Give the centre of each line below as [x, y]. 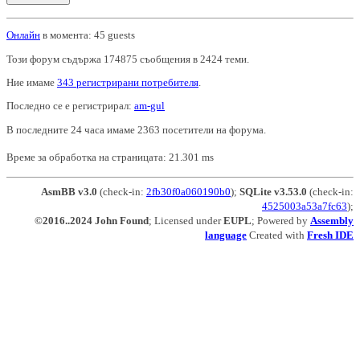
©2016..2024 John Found [92, 220]
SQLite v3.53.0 [273, 191]
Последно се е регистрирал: [70, 106]
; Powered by [281, 220]
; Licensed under [186, 220]
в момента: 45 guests [88, 35]
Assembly [332, 220]
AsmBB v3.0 [69, 191]
